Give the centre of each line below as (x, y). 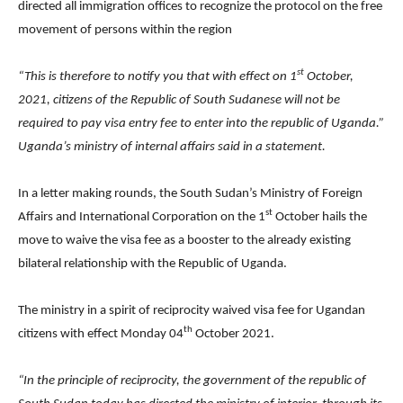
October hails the (320, 217)
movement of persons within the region (125, 30)
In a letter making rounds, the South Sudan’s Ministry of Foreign (190, 193)
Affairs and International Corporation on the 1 (142, 217)
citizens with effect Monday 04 (101, 334)
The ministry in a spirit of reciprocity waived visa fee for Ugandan (192, 310)
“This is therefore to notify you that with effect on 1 (157, 76)
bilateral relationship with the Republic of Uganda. (152, 264)
